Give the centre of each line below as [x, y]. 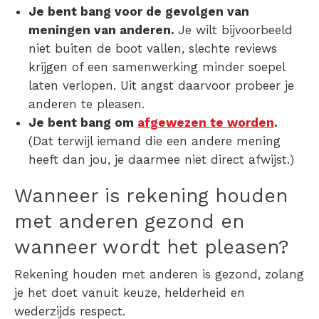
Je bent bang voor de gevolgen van [139, 12]
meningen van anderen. [103, 30]
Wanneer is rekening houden [151, 196]
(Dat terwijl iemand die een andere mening [155, 141]
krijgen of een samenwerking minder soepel [157, 67]
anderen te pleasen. [87, 104]
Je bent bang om [83, 123]
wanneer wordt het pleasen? [152, 247]
